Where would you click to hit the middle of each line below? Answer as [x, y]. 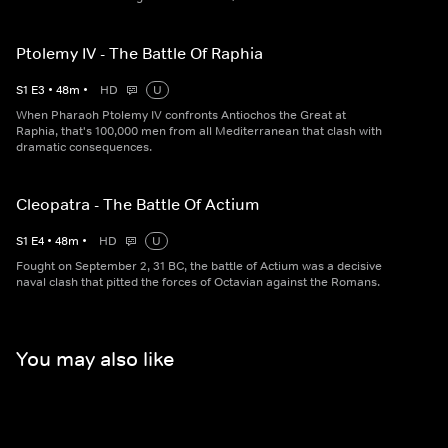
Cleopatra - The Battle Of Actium [138, 204]
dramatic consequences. [84, 147]
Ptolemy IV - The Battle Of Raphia [139, 53]
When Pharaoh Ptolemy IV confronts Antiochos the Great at [181, 115]
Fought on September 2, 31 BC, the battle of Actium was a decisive [199, 266]
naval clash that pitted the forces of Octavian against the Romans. [198, 282]
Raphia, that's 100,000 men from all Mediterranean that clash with [199, 131]
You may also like [95, 358]
